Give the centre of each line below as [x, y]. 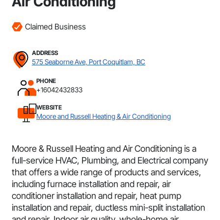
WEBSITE [49, 107]
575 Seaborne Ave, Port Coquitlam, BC [89, 62]
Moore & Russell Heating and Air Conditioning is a [104, 149]
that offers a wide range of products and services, [107, 172]
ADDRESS [45, 53]
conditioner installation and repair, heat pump [96, 196]
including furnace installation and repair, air [91, 184]
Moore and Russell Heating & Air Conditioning [104, 116]
